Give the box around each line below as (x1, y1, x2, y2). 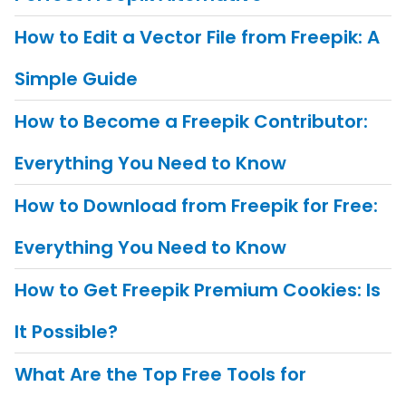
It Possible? (14, 319, 118, 345)
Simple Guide (14, 66, 138, 92)
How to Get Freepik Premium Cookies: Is (14, 277, 381, 304)
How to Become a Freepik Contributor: (14, 109, 368, 135)
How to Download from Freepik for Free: (14, 193, 378, 219)
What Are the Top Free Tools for (14, 362, 306, 388)
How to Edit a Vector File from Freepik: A (14, 24, 380, 51)
